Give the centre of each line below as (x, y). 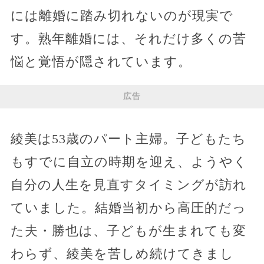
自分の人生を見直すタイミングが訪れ (128, 184)
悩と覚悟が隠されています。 (101, 61)
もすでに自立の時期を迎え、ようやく (129, 161)
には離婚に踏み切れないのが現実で (122, 15)
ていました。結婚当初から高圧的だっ (128, 207)
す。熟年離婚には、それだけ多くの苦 (128, 38)
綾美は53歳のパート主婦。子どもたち (128, 138)
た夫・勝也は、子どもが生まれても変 (128, 230)
